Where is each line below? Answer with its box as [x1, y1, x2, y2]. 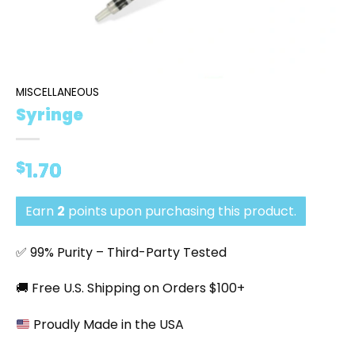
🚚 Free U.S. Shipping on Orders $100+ [16, 279, 245, 298]
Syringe [16, 103, 83, 126]
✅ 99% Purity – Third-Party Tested [16, 242, 227, 261]
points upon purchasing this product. [65, 201, 296, 220]
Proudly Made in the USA [30, 315, 185, 334]
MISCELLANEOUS [16, 85, 99, 100]
